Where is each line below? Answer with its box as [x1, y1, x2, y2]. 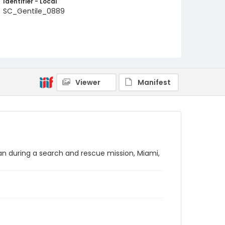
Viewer [75, 77, 100, 87]
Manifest [138, 77, 171, 87]
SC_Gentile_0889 [3, 6, 65, 16]
